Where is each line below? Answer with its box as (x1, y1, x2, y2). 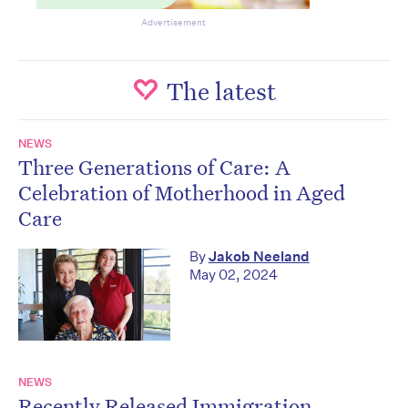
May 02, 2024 (189, 266, 278, 284)
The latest (166, 75, 276, 107)
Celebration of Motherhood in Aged (18, 178, 345, 207)
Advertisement (140, 16, 206, 30)
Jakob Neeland (208, 248, 310, 266)
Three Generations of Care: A (18, 153, 291, 181)
